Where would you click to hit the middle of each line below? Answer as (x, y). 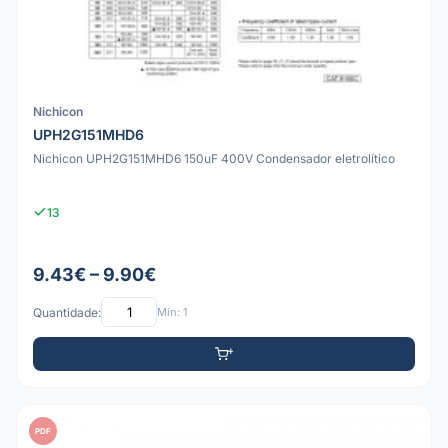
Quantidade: (67, 312)
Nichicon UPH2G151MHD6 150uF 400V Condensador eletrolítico (214, 158)
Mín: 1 (172, 311)
